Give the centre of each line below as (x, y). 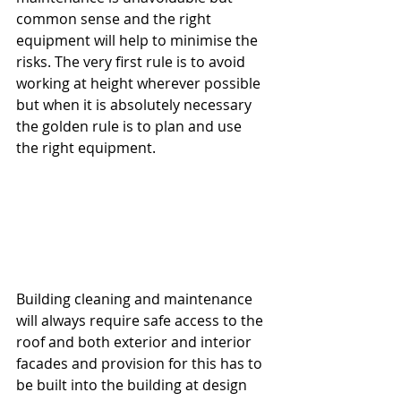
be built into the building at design (133, 384)
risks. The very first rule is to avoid (132, 61)
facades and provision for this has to (141, 363)
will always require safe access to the (141, 320)
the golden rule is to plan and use (131, 126)
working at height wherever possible (140, 83)
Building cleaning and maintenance (136, 299)
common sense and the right (115, 18)
